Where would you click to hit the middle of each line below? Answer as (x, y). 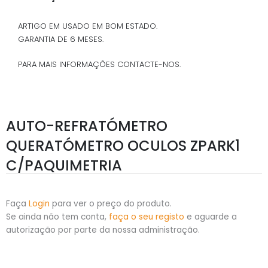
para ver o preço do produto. (111, 204)
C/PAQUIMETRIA (64, 166)
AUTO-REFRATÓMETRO (87, 126)
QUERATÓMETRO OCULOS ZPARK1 (123, 146)
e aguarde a (211, 217)
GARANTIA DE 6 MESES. (61, 39)
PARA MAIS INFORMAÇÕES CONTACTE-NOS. (99, 65)
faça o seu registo (147, 217)
